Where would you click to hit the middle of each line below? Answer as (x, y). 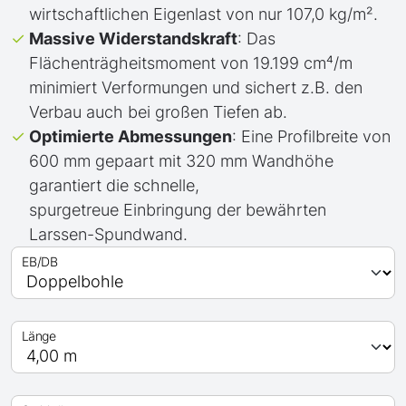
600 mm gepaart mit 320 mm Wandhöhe (181, 161)
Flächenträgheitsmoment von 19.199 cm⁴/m (191, 63)
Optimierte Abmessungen (130, 136)
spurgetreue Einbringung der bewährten (178, 210)
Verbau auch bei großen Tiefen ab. (158, 112)
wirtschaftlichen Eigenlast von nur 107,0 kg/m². (203, 14)
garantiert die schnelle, (114, 185)
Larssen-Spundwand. (108, 234)
